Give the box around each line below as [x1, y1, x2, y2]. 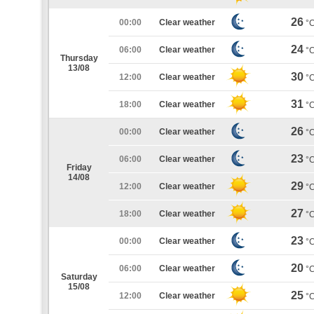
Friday [66, 163, 92, 172]
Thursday [60, 53, 98, 63]
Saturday [60, 272, 97, 282]
